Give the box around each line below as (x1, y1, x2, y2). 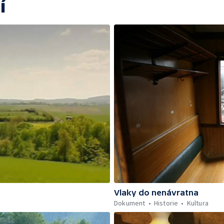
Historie (153, 198, 178, 207)
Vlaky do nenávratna (114, 187, 198, 197)
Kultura (186, 198, 209, 207)
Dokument (114, 198, 145, 207)
